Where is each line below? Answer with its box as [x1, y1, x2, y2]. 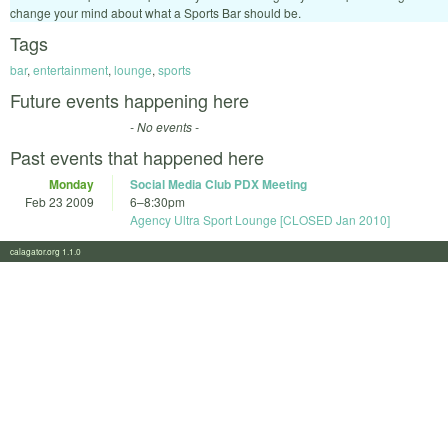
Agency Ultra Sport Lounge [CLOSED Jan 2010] [130, 211, 390, 229]
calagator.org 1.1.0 [10, 245, 93, 258]
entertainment [33, 61, 108, 79]
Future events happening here [10, 87, 249, 114]
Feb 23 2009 [25, 193, 94, 211]
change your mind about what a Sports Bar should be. [10, 4, 301, 22]
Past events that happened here [10, 144, 264, 171]
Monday [49, 175, 94, 194]
